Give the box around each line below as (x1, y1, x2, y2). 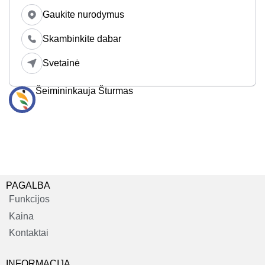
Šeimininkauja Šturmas (35, 86, 133, 96)
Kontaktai (9, 228, 49, 238)
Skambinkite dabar (43, 34, 121, 44)
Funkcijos (9, 194, 50, 205)
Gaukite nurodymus (43, 9, 124, 20)
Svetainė (43, 58, 80, 69)
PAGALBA (6, 180, 50, 191)
